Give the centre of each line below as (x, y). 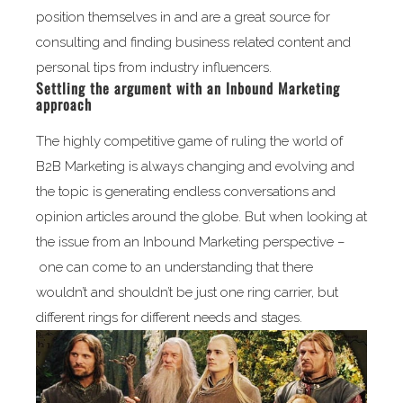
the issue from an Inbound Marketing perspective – (190, 242)
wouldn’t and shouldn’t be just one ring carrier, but (187, 292)
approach (63, 104)
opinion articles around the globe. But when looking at (201, 216)
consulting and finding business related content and (193, 42)
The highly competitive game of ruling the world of (189, 141)
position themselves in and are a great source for (183, 17)
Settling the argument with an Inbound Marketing (188, 88)
